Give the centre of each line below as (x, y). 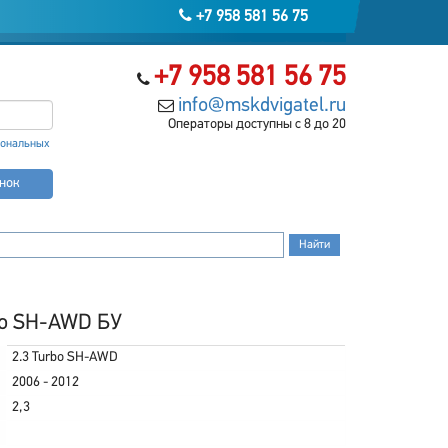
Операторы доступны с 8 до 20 (256, 124)
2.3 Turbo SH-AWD (64, 357)
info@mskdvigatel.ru (261, 106)
